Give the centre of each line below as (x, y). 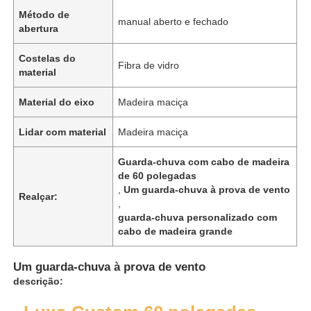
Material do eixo (57, 102)
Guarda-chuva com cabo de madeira (204, 161)
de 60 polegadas (158, 175)
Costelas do (48, 58)
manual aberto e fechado (174, 21)
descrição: (39, 281)
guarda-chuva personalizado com (198, 217)
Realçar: (39, 196)
